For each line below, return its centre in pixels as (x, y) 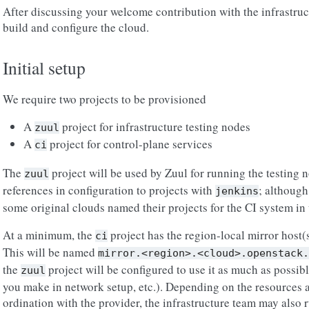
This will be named (50, 252)
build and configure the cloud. (76, 27)
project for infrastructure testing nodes (155, 127)
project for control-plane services (130, 144)
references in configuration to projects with (109, 190)
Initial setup (44, 68)
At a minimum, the (49, 235)
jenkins (237, 191)
